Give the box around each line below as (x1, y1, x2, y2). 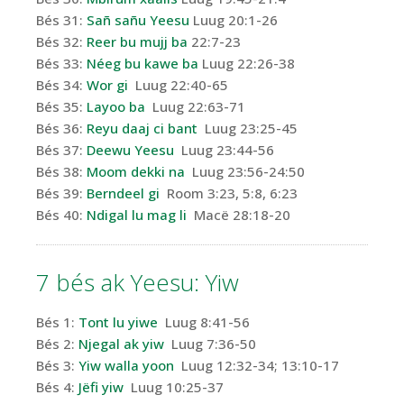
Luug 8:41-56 (158, 313, 250, 332)
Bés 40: (36, 206, 87, 225)
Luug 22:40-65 (128, 76, 228, 95)
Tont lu (78, 313, 128, 332)
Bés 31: (36, 11, 87, 30)
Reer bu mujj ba (87, 32, 188, 51)
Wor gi (87, 76, 128, 95)
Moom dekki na (87, 162, 185, 181)
